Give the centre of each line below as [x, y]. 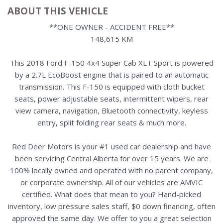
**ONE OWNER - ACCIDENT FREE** [111, 27]
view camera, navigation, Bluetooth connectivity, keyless [111, 110]
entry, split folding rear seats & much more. [111, 122]
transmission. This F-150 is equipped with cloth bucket [111, 86]
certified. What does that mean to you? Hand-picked [111, 194]
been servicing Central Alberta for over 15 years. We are [111, 158]
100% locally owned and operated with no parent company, [111, 170]
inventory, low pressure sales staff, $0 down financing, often [111, 206]
